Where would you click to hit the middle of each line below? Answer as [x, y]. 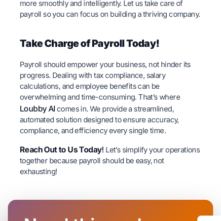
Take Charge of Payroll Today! [90, 44]
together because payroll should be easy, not [92, 160]
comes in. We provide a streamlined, [115, 109]
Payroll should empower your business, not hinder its [105, 65]
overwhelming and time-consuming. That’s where [100, 97]
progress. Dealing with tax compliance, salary [92, 75]
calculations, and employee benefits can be [90, 86]
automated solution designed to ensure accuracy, [99, 120]
